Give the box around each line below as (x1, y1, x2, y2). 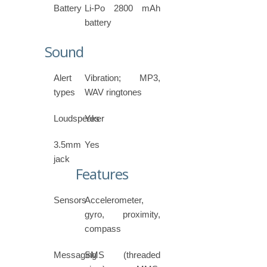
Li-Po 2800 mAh (85, 3, 160, 14)
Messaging (54, 250, 97, 260)
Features (76, 164, 129, 184)
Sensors (54, 195, 86, 206)
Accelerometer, (85, 195, 144, 206)
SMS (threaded (85, 250, 160, 260)
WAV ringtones (85, 87, 142, 98)
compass (85, 223, 122, 234)
